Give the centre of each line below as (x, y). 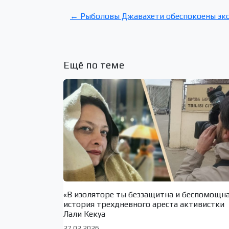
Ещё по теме (94, 65)
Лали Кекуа (84, 214)
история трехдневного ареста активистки (144, 204)
